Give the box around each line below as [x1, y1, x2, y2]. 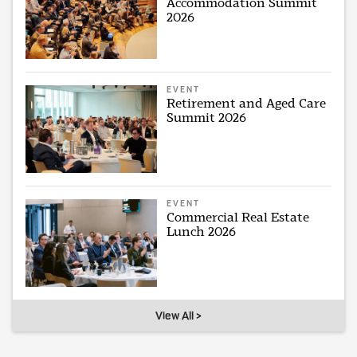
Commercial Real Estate [167, 209, 310, 225]
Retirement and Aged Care [167, 95, 327, 111]
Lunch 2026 [167, 223, 237, 239]
